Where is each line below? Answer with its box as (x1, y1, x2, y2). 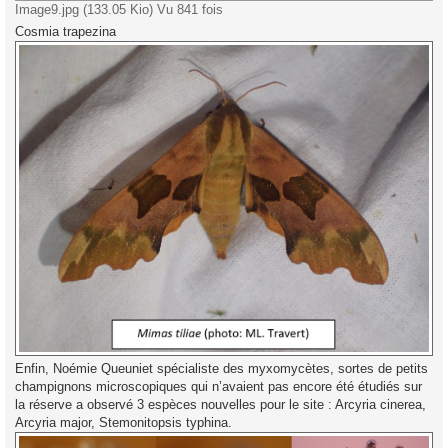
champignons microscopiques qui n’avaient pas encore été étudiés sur (15, 379, 422, 395)
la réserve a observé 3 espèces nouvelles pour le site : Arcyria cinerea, (15, 397, 426, 413)
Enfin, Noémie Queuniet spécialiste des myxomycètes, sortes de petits (15, 361, 428, 377)
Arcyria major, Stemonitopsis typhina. (15, 415, 232, 431)
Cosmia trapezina (15, 23, 116, 39)
